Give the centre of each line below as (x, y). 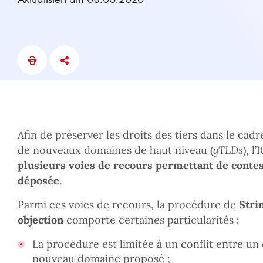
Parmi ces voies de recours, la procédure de (128, 205)
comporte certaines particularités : (151, 220)
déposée (38, 181)
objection (41, 220)
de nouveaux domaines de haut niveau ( (115, 150)
